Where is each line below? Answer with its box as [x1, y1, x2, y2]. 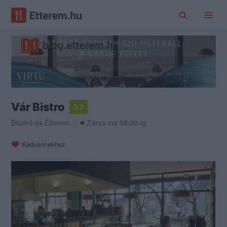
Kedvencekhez [22, 139, 66, 149]
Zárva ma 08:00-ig [87, 118, 146, 128]
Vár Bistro [11, 100, 65, 114]
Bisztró [11, 118, 33, 128]
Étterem [45, 118, 70, 128]
